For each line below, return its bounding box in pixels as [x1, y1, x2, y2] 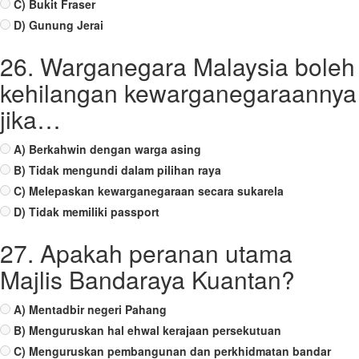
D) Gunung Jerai [14, 17, 103, 33]
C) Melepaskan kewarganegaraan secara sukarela [14, 183, 284, 199]
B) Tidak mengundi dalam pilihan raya [14, 162, 221, 178]
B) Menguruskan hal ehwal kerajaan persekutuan [14, 322, 281, 338]
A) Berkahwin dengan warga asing [14, 141, 201, 157]
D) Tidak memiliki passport [14, 204, 159, 220]
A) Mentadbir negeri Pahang [14, 301, 167, 317]
